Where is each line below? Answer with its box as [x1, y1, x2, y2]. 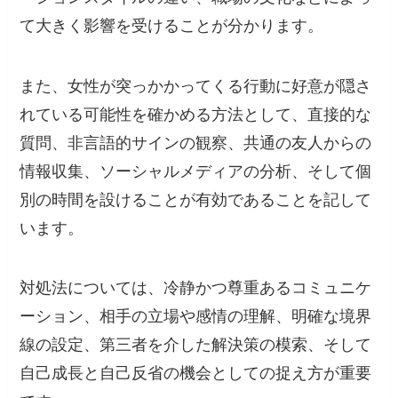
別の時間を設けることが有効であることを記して [20, 190, 372, 209]
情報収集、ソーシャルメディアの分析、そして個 [20, 162, 372, 180]
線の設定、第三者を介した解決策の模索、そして [20, 336, 372, 354]
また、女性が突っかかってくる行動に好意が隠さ [20, 76, 372, 95]
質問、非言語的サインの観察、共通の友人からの [20, 133, 372, 152]
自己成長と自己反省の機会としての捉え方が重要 [20, 364, 372, 383]
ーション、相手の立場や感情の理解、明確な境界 [20, 307, 372, 326]
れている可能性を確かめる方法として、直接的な [20, 105, 372, 123]
